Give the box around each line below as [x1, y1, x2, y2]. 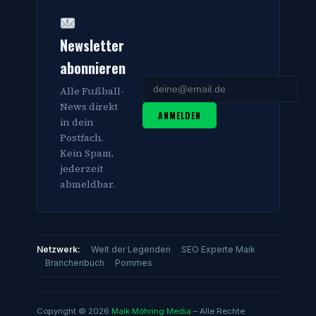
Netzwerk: [37, 244, 80, 255]
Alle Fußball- [60, 84, 124, 98]
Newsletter [60, 35, 124, 56]
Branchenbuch [45, 257, 104, 268]
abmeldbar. [60, 177, 115, 191]
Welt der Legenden [91, 244, 171, 255]
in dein [60, 115, 94, 129]
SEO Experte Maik [181, 244, 255, 255]
